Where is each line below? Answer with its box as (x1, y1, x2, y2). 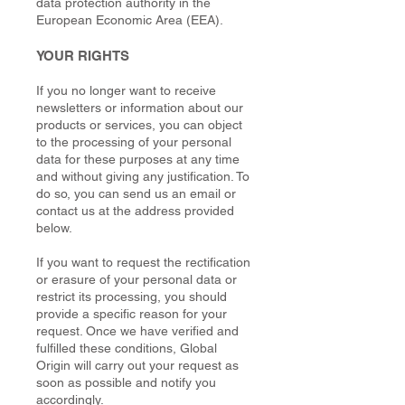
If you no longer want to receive (36, 83, 216, 98)
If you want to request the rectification (36, 255, 250, 269)
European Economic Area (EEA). (36, 13, 223, 27)
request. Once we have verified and (36, 324, 239, 338)
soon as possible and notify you (36, 375, 216, 390)
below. (36, 221, 72, 235)
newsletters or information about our (36, 100, 243, 115)
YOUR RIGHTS (36, 48, 129, 63)
